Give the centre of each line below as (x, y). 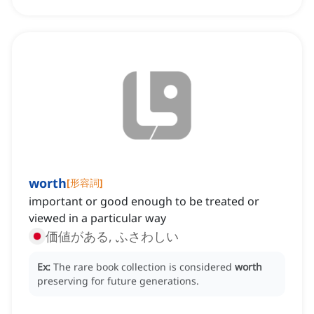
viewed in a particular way (97, 218)
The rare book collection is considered (144, 267)
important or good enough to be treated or (144, 202)
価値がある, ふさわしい (112, 237)
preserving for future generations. (118, 281)
